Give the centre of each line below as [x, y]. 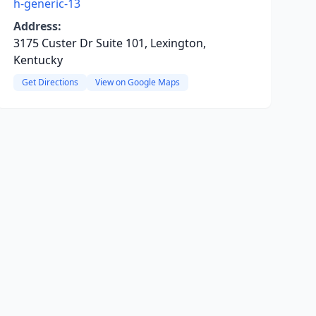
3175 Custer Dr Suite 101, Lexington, [109, 43]
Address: [37, 26]
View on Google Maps [137, 82]
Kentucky [38, 60]
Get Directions [50, 82]
